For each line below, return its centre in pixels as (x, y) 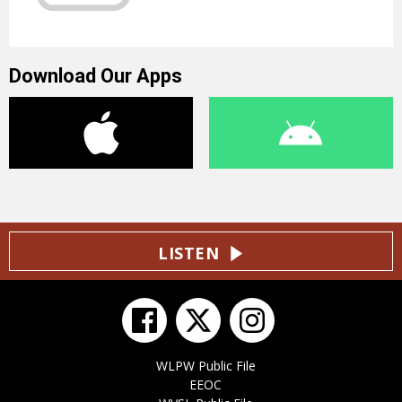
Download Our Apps (96, 76)
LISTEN (189, 253)
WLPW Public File (205, 366)
